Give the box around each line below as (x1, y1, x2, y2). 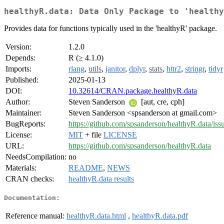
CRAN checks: (5, 174, 54, 183)
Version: (5, 42, 31, 51)
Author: (5, 97, 30, 106)
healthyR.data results (68, 174, 134, 183)
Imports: (5, 64, 31, 73)
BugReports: (5, 119, 45, 128)
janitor (105, 64, 125, 73)
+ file (83, 130, 103, 139)
